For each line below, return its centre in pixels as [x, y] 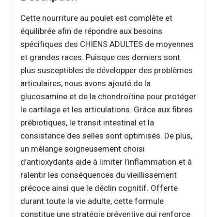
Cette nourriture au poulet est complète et [96, 18]
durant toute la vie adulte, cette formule [92, 201]
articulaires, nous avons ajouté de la [85, 83]
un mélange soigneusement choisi [83, 148]
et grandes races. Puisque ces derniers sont [100, 57]
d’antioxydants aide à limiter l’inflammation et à [106, 162]
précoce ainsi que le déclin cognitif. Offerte [99, 188]
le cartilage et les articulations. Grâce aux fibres [107, 109]
